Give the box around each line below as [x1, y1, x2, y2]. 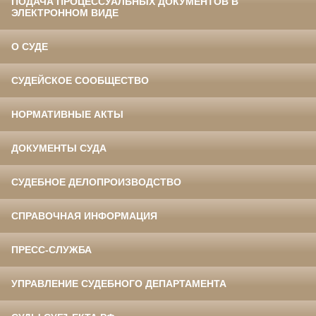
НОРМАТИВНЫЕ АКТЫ [11, 108, 123, 120]
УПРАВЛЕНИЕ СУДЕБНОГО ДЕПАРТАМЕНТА [11, 277, 226, 289]
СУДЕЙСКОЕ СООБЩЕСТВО [11, 74, 149, 86]
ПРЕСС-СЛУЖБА [11, 243, 92, 255]
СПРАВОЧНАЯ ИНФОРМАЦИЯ [11, 209, 157, 221]
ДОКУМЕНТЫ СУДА [11, 142, 107, 154]
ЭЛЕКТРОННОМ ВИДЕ [11, 6, 119, 18]
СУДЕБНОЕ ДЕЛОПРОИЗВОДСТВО [11, 176, 181, 188]
